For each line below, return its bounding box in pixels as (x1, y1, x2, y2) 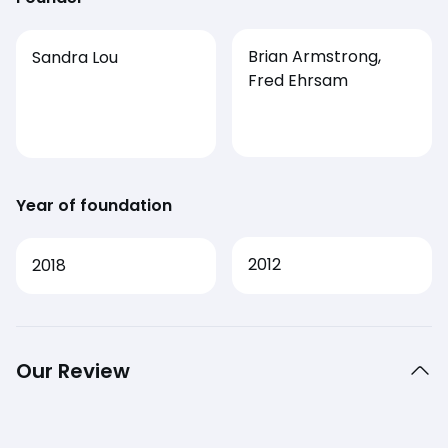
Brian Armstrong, (248, 44, 381, 68)
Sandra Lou (32, 46, 118, 70)
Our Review (16, 357, 130, 386)
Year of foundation (16, 194, 172, 218)
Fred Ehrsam (248, 68, 348, 92)
